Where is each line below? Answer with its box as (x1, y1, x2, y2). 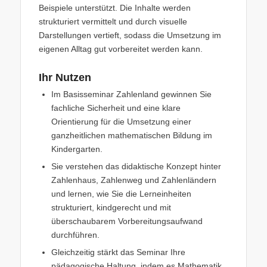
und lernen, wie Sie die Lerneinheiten (51, 188, 191, 198)
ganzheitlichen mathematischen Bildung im (51, 130, 212, 140)
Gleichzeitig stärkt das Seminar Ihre (51, 247, 185, 257)
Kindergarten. (51, 144, 103, 154)
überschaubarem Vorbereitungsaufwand (51, 216, 203, 226)
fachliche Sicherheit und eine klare (51, 103, 181, 113)
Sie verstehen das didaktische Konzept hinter (51, 161, 221, 171)
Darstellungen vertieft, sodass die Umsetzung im (38, 30, 221, 40)
